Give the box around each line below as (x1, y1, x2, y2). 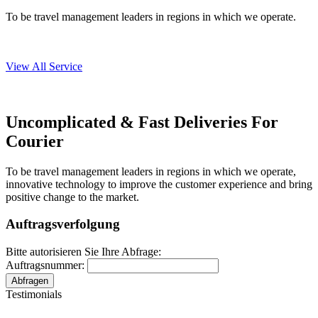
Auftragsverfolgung (6, 216, 120, 232)
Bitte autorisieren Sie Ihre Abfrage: (6, 246, 161, 258)
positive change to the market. (6, 190, 139, 203)
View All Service (6, 60, 82, 72)
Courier (6, 131, 64, 150)
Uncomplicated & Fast (6, 112, 174, 131)
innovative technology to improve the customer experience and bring (6, 177, 312, 190)
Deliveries (174, 112, 247, 131)
